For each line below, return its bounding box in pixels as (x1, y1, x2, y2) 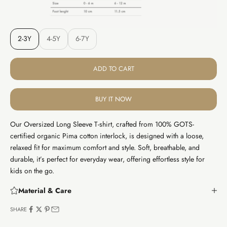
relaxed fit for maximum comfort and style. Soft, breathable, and (10, 142, 200, 153)
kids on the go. (10, 165, 54, 176)
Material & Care (18, 185, 71, 196)
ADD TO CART (93, 64, 134, 74)
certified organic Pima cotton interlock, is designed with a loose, (10, 130, 204, 141)
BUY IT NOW (95, 94, 132, 104)
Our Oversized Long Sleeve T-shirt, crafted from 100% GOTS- (10, 119, 194, 129)
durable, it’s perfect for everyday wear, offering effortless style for (10, 154, 205, 164)
